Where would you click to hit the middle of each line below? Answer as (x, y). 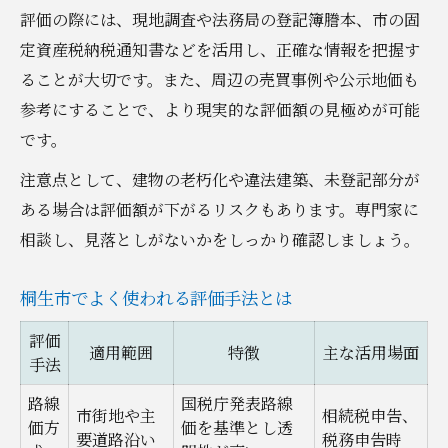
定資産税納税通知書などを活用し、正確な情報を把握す (220, 49)
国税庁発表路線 (237, 403)
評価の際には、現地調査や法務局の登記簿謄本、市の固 (220, 19)
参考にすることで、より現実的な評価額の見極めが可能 (220, 109)
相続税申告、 (370, 415)
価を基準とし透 (237, 427)
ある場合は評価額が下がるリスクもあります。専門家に (219, 209)
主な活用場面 (371, 352)
